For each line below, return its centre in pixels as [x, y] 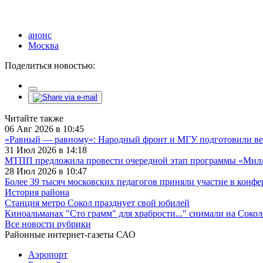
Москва [43, 45]
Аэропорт [48, 254]
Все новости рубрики [48, 224]
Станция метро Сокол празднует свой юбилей [97, 203]
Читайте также [34, 118]
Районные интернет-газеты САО [70, 234]
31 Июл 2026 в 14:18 [46, 150]
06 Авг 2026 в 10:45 [44, 129]
